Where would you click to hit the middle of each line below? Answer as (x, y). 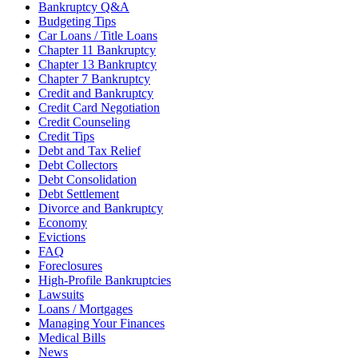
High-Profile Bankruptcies (105, 280)
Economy (63, 222)
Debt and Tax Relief (89, 150)
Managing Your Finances (101, 323)
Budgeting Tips (77, 21)
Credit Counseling (84, 121)
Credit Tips (66, 136)
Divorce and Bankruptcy (101, 208)
